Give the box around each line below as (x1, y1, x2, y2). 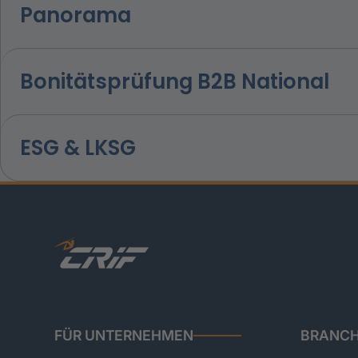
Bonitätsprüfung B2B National (20, 66, 329, 96)
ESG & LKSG (20, 133, 136, 162)
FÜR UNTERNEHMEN (54, 327, 193, 344)
